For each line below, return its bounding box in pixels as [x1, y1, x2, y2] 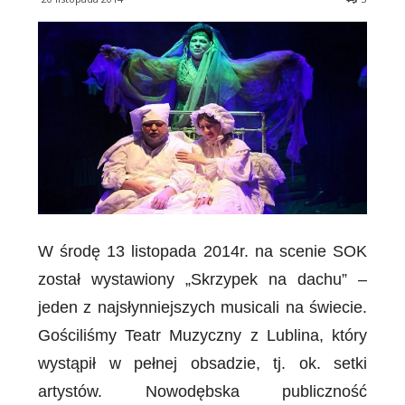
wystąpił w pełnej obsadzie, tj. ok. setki [38, 353, 367, 372]
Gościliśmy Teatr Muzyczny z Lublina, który [38, 325, 367, 344]
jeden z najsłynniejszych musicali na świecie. [38, 297, 367, 316]
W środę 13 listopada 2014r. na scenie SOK [38, 241, 367, 260]
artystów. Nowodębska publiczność [38, 381, 367, 400]
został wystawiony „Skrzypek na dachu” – [38, 269, 367, 288]
